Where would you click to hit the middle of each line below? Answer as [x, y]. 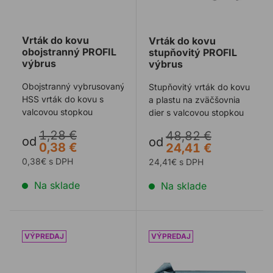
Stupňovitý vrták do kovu [199, 87]
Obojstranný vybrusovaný [73, 87]
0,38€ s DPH [48, 161]
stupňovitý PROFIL [193, 53]
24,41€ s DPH [176, 162]
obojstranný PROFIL [69, 52]
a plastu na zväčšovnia [194, 100]
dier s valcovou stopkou [196, 113]
